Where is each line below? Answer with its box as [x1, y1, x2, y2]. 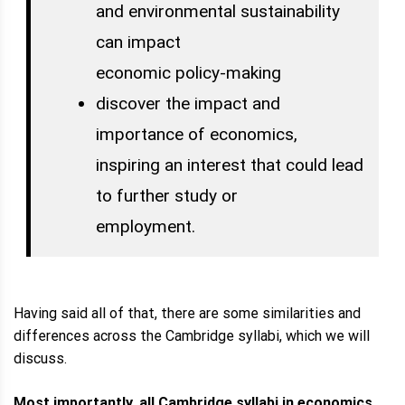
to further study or [95, 185, 238, 207]
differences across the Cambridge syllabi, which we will [14, 327, 370, 345]
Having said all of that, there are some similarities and [14, 305, 361, 323]
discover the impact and [95, 93, 280, 115]
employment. [95, 216, 195, 238]
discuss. [14, 350, 67, 368]
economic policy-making [95, 62, 281, 84]
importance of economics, [95, 124, 297, 146]
